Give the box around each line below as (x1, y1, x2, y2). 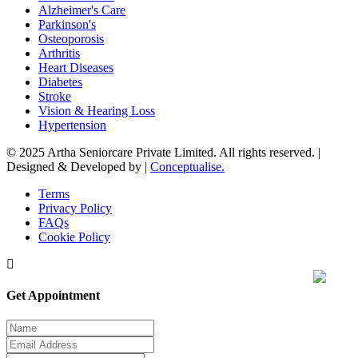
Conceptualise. (150, 159, 225, 173)
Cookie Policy (38, 229, 110, 244)
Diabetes (38, 74, 82, 89)
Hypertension (38, 117, 106, 132)
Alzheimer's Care (38, 2, 125, 17)
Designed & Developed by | (6, 159, 150, 173)
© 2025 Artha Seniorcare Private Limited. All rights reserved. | (6, 145, 320, 159)
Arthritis (38, 46, 80, 60)
